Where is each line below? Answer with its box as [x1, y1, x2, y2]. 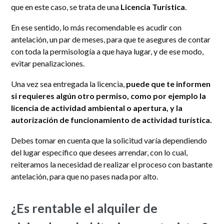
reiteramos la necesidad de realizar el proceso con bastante [11, 159, 213, 169]
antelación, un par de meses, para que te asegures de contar [11, 34, 211, 44]
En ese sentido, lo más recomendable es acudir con [11, 22, 182, 32]
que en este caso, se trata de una [11, 1, 121, 11]
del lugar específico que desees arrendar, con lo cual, [11, 147, 188, 157]
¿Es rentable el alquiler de [11, 200, 158, 215]
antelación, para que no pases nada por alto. [11, 171, 158, 181]
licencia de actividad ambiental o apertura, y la [11, 102, 183, 112]
